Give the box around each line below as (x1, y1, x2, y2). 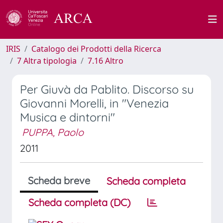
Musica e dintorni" (20, 110, 115, 124)
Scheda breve (28, 174, 90, 187)
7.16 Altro (88, 55, 123, 66)
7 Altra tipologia (17, 55, 77, 66)
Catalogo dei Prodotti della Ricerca (31, 43, 161, 54)
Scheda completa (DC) (28, 196, 130, 209)
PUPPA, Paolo (22, 126, 84, 138)
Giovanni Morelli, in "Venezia (20, 96, 169, 111)
